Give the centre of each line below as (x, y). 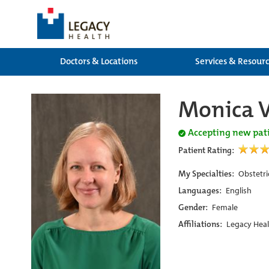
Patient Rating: (207, 150)
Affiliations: (201, 224)
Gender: (194, 207)
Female (225, 207)
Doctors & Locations (98, 61)
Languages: (201, 190)
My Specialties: (207, 174)
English (239, 190)
